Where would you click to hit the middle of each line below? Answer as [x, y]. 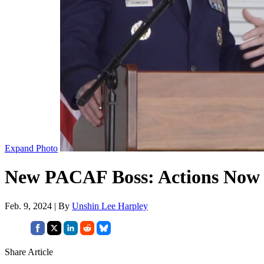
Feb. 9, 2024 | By [38, 206]
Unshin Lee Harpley [110, 206]
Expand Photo [31, 148]
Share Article [29, 252]
